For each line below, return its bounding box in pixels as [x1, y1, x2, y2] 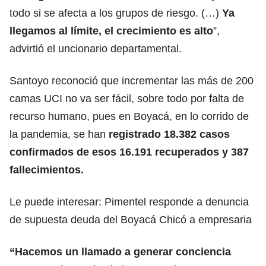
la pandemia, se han [9, 128, 109, 140]
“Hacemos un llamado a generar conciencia [9, 245, 231, 258]
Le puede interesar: [9, 195, 104, 208]
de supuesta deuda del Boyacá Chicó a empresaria [9, 213, 252, 226]
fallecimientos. [9, 163, 84, 176]
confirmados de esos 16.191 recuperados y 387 [9, 145, 249, 158]
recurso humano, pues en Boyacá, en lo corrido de [9, 110, 249, 122]
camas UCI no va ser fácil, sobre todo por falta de [9, 92, 244, 104]
